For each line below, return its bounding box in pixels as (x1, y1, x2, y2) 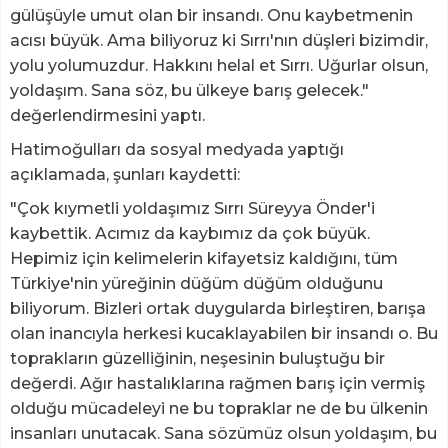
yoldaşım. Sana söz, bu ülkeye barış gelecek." (10, 80, 369, 100)
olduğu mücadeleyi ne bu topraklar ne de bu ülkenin (10, 398, 428, 418)
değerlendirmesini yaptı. (10, 105, 205, 125)
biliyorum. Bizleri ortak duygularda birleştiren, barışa (10, 298, 426, 318)
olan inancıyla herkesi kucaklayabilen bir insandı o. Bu (10, 323, 438, 343)
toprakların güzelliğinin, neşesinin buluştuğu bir (10, 348, 385, 368)
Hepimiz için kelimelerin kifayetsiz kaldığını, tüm (10, 248, 398, 268)
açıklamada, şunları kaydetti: (10, 164, 240, 184)
